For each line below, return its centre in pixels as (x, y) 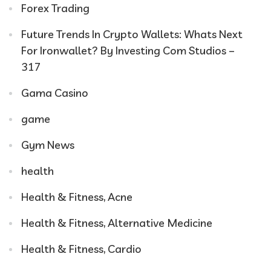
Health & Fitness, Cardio (81, 249)
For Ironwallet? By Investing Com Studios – (128, 51)
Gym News (48, 145)
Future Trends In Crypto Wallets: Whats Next (132, 34)
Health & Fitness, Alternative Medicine (117, 223)
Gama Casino (55, 93)
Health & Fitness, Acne (77, 197)
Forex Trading (55, 8)
